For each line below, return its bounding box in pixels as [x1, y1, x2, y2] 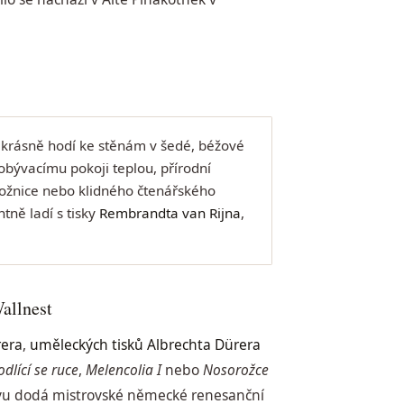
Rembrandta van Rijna [99, 204, 242, 223]
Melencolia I [86, 360, 162, 381]
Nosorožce [203, 360, 270, 381]
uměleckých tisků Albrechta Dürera [30, 335, 262, 355]
